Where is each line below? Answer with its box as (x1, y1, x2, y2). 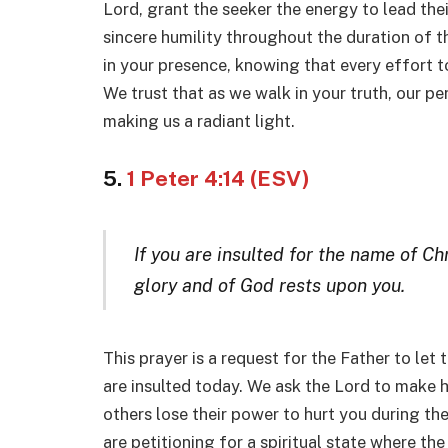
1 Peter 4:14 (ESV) (127, 166, 310, 192)
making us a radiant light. (103, 110, 295, 131)
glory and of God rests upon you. (133, 273, 405, 296)
